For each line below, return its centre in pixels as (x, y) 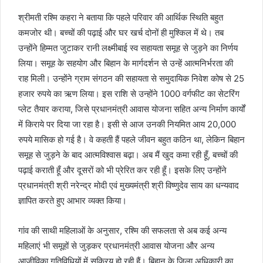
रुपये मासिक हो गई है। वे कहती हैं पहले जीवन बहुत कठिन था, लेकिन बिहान (131, 139)
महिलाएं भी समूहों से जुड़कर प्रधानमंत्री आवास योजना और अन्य (116, 245)
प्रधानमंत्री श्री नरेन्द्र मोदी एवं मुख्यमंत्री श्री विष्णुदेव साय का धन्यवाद (129, 185)
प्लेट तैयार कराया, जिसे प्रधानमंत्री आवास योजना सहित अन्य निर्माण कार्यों (131, 109)
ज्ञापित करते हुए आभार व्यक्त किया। (73, 200)
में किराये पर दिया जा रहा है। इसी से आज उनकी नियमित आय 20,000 (127, 124)
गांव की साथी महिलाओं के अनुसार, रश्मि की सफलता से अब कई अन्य (122, 230)
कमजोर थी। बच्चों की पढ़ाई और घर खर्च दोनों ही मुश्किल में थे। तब (121, 32)
